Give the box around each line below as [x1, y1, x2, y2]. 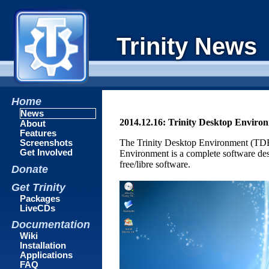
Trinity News [116, 32, 257, 59]
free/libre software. [119, 159, 191, 170]
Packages [20, 193, 61, 204]
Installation [20, 241, 67, 251]
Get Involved [20, 148, 73, 158]
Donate [11, 163, 49, 175]
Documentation [11, 219, 91, 231]
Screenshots [20, 138, 73, 148]
